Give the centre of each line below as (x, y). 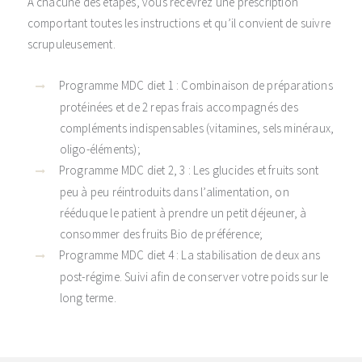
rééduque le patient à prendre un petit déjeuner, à (183, 213)
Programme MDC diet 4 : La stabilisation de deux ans (189, 255)
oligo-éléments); (100, 149)
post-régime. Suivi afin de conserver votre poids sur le (194, 277)
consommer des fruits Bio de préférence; (161, 234)
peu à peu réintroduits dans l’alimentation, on (174, 192)
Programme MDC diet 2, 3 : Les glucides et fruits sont (189, 170)
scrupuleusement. (71, 44)
